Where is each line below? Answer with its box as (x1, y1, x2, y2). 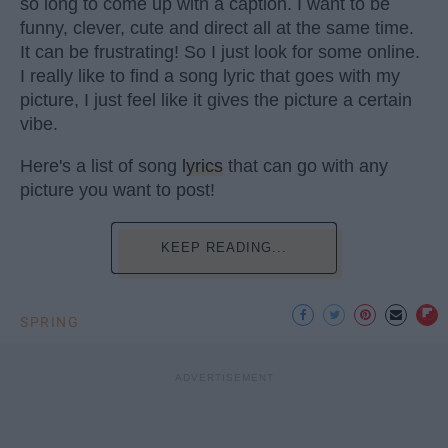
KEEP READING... (161, 239, 287, 255)
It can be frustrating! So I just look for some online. (20, 41, 420, 62)
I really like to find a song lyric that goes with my (20, 65, 400, 86)
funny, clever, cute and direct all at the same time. (20, 17, 414, 38)
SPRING (20, 313, 79, 330)
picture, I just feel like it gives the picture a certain (20, 89, 412, 110)
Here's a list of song (20, 155, 182, 176)
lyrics (182, 155, 223, 176)
